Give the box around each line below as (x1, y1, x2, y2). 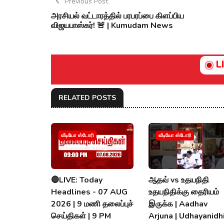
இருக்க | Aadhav (148, 198, 207, 210)
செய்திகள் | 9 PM (51, 210, 111, 222)
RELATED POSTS (58, 92, 116, 102)
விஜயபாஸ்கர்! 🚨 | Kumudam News (51, 19, 173, 31)
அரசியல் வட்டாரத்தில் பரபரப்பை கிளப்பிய (51, 10, 184, 21)
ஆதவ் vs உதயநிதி (148, 174, 209, 186)
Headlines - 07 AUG (51, 186, 127, 198)
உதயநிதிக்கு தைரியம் (148, 186, 219, 198)
